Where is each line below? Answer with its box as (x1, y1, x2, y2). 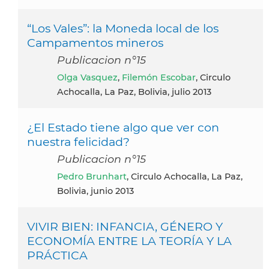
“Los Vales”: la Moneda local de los (27, 20, 219, 35)
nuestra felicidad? (27, 134, 130, 149)
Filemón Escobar (122, 71, 196, 83)
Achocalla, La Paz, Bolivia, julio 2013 (57, 86, 211, 97)
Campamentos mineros (27, 35, 163, 50)
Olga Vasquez (64, 71, 118, 83)
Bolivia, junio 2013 (57, 185, 134, 196)
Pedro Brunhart (63, 171, 127, 182)
